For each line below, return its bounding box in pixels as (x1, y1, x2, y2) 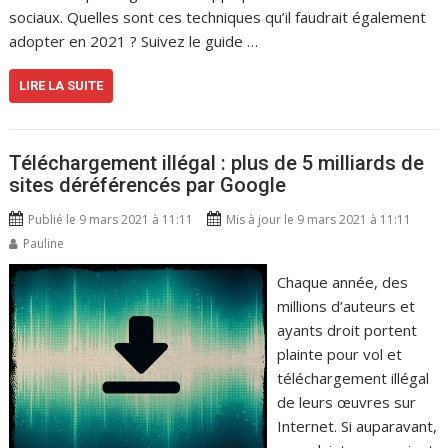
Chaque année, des (276, 272, 408, 292)
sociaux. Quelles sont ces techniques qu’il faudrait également (9, 6, 427, 27)
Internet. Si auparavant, (276, 416, 437, 436)
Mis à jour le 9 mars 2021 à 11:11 (226, 211, 412, 228)
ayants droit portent (276, 320, 417, 340)
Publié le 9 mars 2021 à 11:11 (28, 211, 194, 228)
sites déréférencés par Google (9, 173, 287, 197)
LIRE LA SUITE (19, 77, 104, 93)
